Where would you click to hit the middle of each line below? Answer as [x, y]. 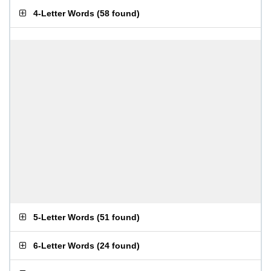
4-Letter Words [64, 13]
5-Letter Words [64, 217]
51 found [118, 217]
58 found [118, 13]
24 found [118, 246]
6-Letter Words [64, 246]
